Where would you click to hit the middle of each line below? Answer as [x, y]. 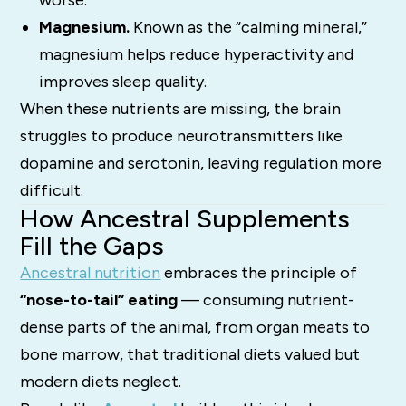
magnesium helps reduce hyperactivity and [196, 55]
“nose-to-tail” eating [99, 300]
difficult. [52, 191]
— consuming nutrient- [266, 300]
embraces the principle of [259, 273]
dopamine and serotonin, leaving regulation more [201, 164]
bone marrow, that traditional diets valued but [190, 355]
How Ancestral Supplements [185, 219]
